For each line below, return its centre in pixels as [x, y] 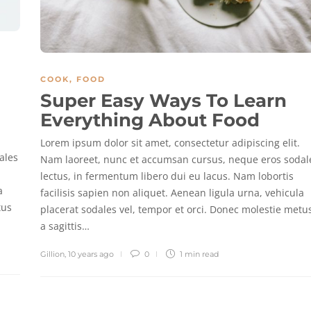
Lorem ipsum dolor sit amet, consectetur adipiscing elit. [170, 143]
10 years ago [91, 254]
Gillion [52, 254]
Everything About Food [152, 120]
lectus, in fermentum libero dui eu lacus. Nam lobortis [167, 176]
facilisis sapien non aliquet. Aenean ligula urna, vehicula [172, 193]
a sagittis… [65, 226]
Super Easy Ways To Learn [163, 101]
